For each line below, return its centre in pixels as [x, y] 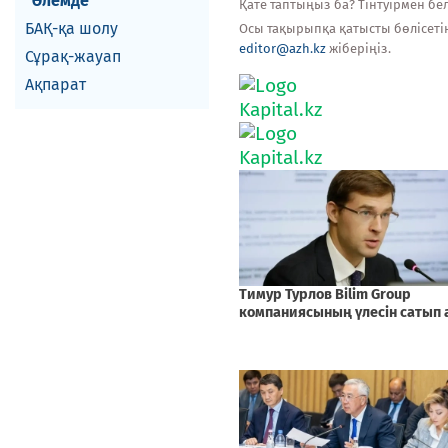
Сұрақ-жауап [73, 56]
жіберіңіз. [358, 48]
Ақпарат [55, 84]
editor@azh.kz [282, 48]
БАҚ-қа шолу [71, 28]
